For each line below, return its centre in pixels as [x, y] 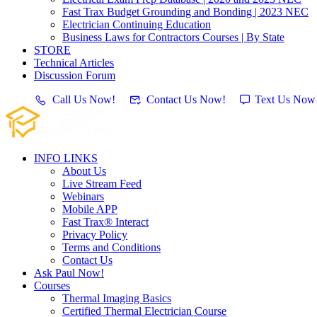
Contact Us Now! [186, 99]
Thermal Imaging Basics [117, 298]
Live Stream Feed [102, 184]
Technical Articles [74, 63]
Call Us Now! [84, 99]
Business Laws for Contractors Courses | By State [173, 37]
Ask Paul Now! [69, 273]
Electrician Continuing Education [137, 24]
